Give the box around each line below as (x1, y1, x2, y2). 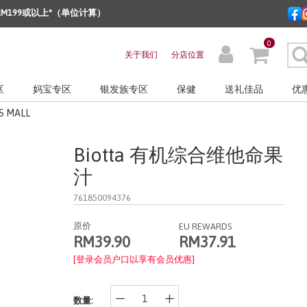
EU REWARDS (178, 221, 232, 232)
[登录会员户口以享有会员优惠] (73, 254, 195, 265)
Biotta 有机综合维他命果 (73, 144, 283, 166)
